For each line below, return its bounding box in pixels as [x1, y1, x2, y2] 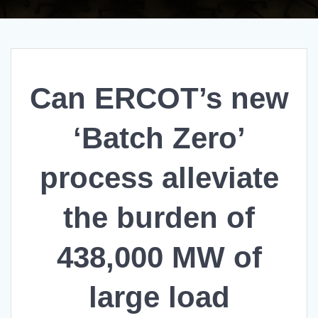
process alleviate [39, 161, 279, 195]
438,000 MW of [56, 241, 262, 275]
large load [88, 280, 230, 314]
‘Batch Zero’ [72, 121, 246, 155]
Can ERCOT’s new [29, 82, 289, 116]
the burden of [63, 201, 255, 235]
